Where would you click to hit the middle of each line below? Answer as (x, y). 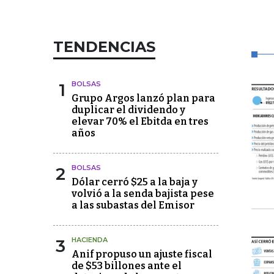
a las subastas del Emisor (133, 205)
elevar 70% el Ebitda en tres (140, 121)
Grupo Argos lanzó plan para (143, 98)
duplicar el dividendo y (128, 110)
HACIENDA (90, 240)
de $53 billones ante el (127, 266)
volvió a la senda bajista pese (143, 194)
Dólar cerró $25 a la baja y (135, 182)
